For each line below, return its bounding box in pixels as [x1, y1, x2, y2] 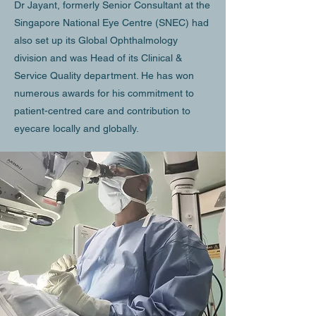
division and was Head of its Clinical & [14, 52, 182, 63]
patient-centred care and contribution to [14, 105, 190, 116]
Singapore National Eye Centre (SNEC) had [14, 17, 209, 28]
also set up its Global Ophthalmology [14, 35, 178, 46]
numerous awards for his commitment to [14, 87, 194, 99]
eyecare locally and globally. [14, 123, 139, 134]
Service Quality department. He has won [14, 70, 194, 81]
